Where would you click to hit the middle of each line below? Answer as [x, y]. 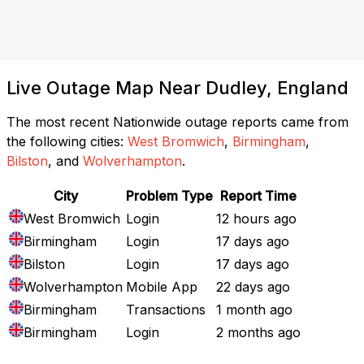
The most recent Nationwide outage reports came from [178, 121]
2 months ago [258, 332]
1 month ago [254, 309]
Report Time [258, 195]
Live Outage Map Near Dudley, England [178, 87]
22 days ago [253, 286]
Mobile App [162, 286]
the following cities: [65, 141]
